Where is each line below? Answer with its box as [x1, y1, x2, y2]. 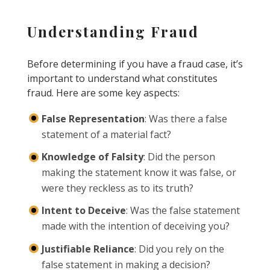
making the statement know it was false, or [41, 166, 236, 180]
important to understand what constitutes [27, 72, 218, 85]
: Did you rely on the [134, 242, 224, 256]
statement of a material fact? [41, 128, 171, 141]
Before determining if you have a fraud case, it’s [27, 57, 243, 71]
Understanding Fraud [27, 22, 199, 41]
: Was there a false [144, 112, 227, 125]
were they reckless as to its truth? [41, 181, 193, 195]
